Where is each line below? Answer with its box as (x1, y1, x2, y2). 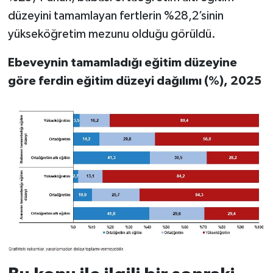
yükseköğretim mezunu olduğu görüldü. (7, 27, 216, 40)
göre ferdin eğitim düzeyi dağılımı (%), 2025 (7, 74, 261, 87)
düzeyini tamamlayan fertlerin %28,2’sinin (7, 9, 224, 22)
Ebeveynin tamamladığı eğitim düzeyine (7, 56, 237, 69)
